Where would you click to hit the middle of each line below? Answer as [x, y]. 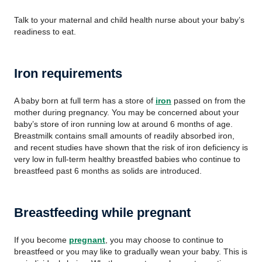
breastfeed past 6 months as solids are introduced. [108, 171]
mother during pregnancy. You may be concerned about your [127, 112]
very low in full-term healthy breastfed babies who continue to [127, 159]
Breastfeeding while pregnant [102, 213]
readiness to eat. [45, 32]
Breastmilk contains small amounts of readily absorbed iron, [124, 136]
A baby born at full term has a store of [85, 101]
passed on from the [208, 101]
